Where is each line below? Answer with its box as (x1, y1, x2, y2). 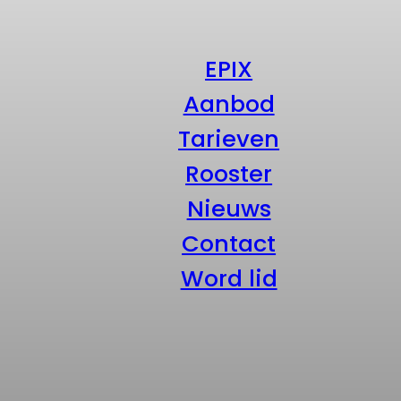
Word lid (180, 262, 277, 295)
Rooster (185, 158, 273, 191)
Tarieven (178, 123, 280, 156)
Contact (182, 227, 277, 260)
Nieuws (186, 192, 271, 226)
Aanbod (183, 88, 275, 121)
